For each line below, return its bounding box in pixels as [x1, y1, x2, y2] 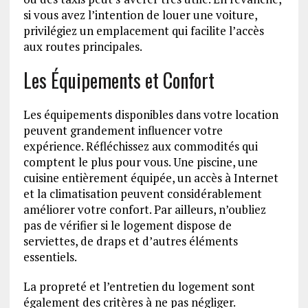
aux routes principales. [23, 38, 142, 55]
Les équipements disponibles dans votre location [23, 107, 278, 123]
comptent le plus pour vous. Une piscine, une [23, 154, 258, 170]
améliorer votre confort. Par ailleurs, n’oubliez [23, 201, 266, 218]
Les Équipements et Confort [23, 66, 214, 95]
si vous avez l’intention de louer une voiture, [23, 7, 257, 23]
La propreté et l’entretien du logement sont [23, 278, 255, 295]
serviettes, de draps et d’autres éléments [23, 233, 238, 250]
